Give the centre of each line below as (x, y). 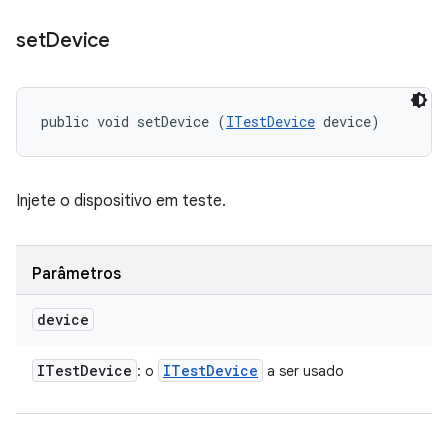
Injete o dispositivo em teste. (121, 201)
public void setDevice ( (133, 121)
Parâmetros (76, 274)
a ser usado (303, 371)
